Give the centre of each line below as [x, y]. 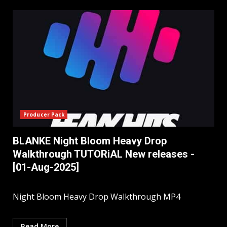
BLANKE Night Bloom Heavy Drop [90, 141]
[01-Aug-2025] [46, 167]
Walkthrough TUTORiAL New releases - [104, 154]
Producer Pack [44, 115]
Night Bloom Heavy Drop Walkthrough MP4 [98, 197]
